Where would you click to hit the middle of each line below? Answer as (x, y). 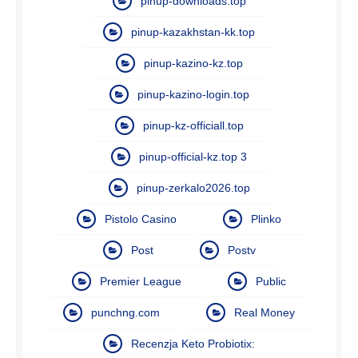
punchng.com (125, 312)
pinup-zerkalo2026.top (193, 187)
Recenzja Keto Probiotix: (193, 343)
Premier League (141, 281)
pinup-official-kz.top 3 (193, 156)
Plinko (266, 219)
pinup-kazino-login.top (193, 94)
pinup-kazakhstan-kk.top (193, 32)
